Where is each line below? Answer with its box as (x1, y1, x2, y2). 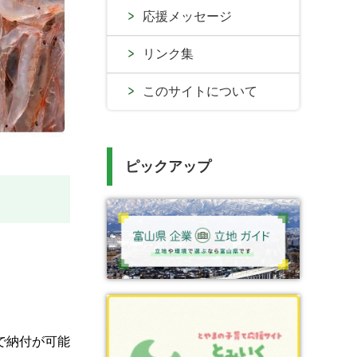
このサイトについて (143, 84, 257, 98)
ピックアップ (125, 159, 211, 175)
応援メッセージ (143, 10, 232, 23)
